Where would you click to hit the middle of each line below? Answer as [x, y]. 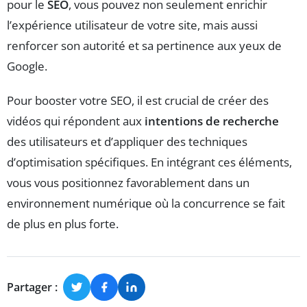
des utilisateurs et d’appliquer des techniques [127, 142]
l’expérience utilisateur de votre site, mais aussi [132, 25]
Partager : [32, 287]
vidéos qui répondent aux [76, 121]
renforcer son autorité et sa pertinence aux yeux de [144, 46]
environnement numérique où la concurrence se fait [146, 204]
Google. [27, 66]
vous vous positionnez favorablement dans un [128, 183]
